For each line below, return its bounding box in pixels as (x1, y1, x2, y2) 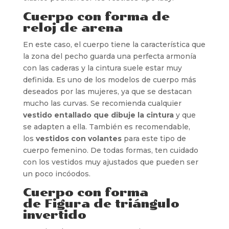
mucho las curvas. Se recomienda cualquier (22, 98, 181, 108)
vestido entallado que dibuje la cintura (22, 110, 174, 120)
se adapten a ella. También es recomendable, (22, 122, 190, 131)
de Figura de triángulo (22, 196, 179, 211)
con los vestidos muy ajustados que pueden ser (22, 157, 198, 167)
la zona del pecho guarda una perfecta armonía (22, 51, 196, 61)
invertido (22, 208, 86, 222)
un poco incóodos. (22, 169, 90, 178)
